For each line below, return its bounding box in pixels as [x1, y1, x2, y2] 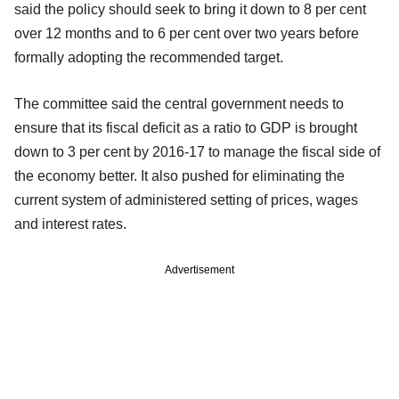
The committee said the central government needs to [14, 95, 344, 111]
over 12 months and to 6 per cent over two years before [14, 25, 359, 41]
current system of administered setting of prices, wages [14, 191, 358, 208]
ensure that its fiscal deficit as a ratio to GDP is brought [14, 119, 357, 135]
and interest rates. [14, 216, 126, 232]
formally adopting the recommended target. [14, 49, 283, 65]
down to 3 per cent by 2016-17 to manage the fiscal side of [14, 143, 380, 159]
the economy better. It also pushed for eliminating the [14, 167, 345, 183]
